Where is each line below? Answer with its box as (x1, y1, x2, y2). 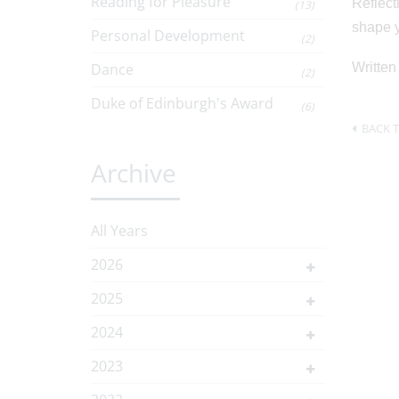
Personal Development (91, 26, 245, 45)
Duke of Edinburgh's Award (91, 94, 273, 113)
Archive (91, 156, 176, 190)
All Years (91, 221, 148, 240)
